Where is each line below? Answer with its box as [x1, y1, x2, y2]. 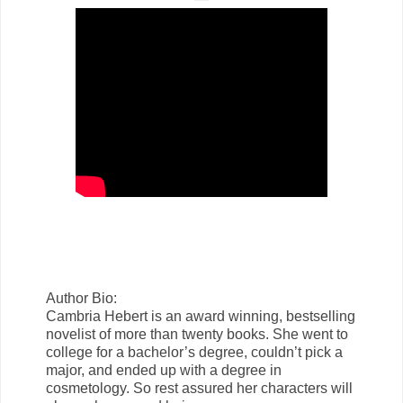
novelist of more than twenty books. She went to [46, 327, 348, 343]
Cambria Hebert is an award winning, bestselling [46, 309, 355, 325]
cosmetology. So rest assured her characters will [46, 381, 353, 397]
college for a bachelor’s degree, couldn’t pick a [46, 345, 343, 361]
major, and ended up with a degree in [46, 363, 282, 379]
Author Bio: [46, 291, 117, 307]
